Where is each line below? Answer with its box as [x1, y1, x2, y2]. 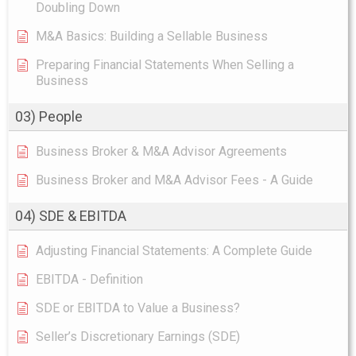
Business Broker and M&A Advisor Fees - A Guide [36, 172, 313, 188]
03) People [15, 107, 83, 125]
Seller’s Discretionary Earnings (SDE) [36, 328, 240, 344]
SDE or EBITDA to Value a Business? [36, 300, 240, 315]
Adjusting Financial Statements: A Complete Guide [36, 242, 312, 258]
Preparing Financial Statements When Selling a [36, 56, 294, 72]
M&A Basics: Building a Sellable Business [36, 28, 268, 44]
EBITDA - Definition [36, 271, 143, 287]
